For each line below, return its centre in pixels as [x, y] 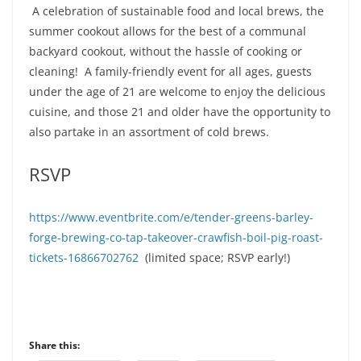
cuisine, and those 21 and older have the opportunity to [180, 111]
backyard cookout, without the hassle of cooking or [166, 51]
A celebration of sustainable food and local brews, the [176, 10]
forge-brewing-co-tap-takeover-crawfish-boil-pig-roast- [176, 237]
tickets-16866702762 [84, 257]
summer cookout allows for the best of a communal [168, 31]
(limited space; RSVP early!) [214, 257]
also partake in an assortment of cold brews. [149, 131]
